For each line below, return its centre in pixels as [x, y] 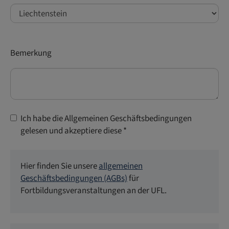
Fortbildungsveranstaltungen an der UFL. [94, 191]
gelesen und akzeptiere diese [72, 131]
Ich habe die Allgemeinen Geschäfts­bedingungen [106, 119]
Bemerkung [31, 53]
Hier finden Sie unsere [60, 166]
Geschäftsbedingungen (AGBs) [74, 178]
